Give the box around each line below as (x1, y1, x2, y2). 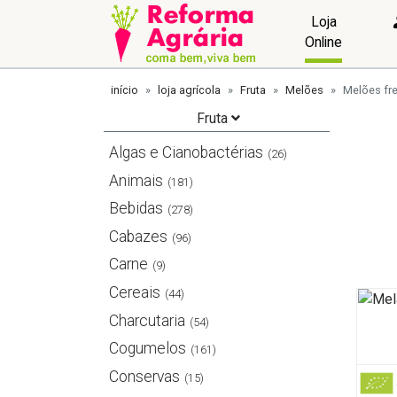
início (111, 83, 138, 97)
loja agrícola (158, 83, 221, 97)
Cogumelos (109, 339, 187, 358)
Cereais (109, 283, 161, 301)
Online (305, 33, 343, 51)
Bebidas (109, 199, 164, 218)
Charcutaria (109, 311, 186, 330)
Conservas (109, 367, 181, 385)
